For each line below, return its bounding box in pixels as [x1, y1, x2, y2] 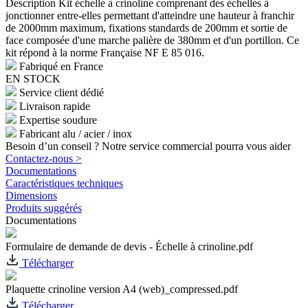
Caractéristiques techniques [5, 177, 123, 189]
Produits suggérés [5, 201, 82, 214]
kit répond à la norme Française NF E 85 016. [5, 46, 204, 58]
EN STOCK [5, 72, 60, 85]
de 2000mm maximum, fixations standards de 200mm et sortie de [5, 21, 287, 34]
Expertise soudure [19, 113, 97, 126]
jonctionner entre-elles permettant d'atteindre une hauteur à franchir [5, 9, 294, 21]
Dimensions [5, 189, 57, 201]
